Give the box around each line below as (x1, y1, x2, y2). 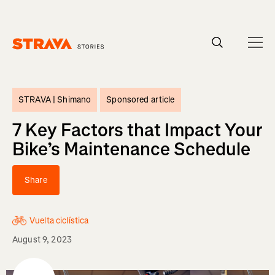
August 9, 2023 (12, 234, 72, 246)
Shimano (57, 94, 91, 106)
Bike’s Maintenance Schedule (12, 137, 250, 161)
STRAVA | (18, 94, 58, 106)
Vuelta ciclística (29, 215, 89, 227)
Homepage (12, 49, 53, 61)
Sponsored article (106, 94, 175, 106)
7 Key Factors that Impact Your (12, 118, 262, 142)
